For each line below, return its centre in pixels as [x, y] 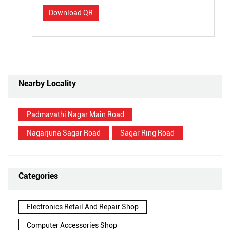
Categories [38, 176]
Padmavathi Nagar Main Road [75, 114]
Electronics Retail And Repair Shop [83, 207]
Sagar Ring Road [147, 133]
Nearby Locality [47, 83]
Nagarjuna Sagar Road [64, 133]
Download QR [71, 13]
